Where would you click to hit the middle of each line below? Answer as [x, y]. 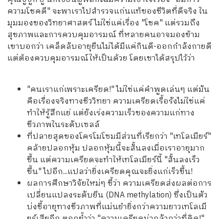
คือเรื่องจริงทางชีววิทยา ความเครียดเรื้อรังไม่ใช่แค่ [116, 101]
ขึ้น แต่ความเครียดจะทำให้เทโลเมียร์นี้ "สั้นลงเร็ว [113, 160]
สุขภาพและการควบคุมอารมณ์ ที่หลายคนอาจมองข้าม [104, 35]
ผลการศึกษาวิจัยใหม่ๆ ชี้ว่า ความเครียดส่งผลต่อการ [119, 183]
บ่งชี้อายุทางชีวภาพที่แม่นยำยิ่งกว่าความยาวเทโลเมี [117, 207]
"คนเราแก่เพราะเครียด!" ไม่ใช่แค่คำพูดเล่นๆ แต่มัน [118, 89]
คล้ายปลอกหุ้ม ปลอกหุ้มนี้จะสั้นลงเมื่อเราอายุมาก [116, 148]
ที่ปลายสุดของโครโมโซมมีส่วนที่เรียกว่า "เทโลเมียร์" [119, 136]
